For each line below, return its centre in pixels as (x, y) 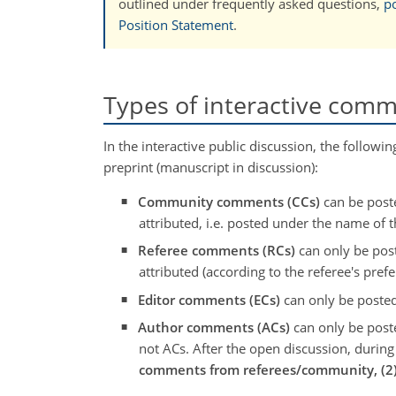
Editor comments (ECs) (209, 299)
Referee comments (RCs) (217, 250)
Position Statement (176, 25)
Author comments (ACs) (214, 327)
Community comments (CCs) (229, 201)
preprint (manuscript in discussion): (211, 167)
